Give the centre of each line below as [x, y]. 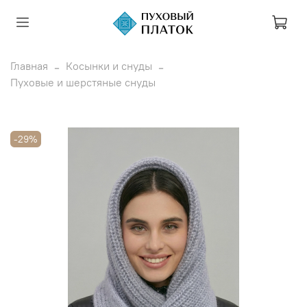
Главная [29, 65]
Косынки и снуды [109, 65]
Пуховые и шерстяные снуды [83, 82]
